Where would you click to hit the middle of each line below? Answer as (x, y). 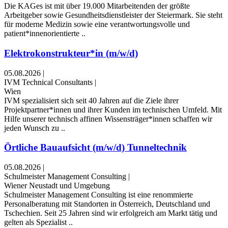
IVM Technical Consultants (48, 82)
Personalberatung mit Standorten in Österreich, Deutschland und (107, 204)
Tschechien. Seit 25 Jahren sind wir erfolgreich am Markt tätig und (111, 213)
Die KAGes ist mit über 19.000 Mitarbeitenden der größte (97, 6)
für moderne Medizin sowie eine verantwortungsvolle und (97, 24)
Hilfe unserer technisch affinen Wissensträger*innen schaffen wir (108, 119)
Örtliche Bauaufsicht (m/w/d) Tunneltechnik (95, 148)
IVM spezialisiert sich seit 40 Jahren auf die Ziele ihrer (91, 100)
